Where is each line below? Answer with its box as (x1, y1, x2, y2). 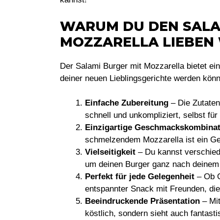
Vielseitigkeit (85, 147, 136, 157)
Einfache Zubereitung (85, 98, 168, 108)
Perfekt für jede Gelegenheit (85, 172, 194, 181)
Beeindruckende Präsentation (85, 196, 200, 206)
